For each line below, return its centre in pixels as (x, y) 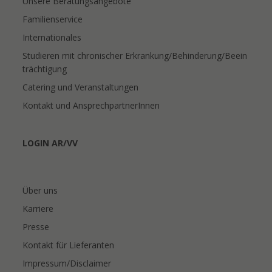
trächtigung (45, 69)
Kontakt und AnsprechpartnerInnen (91, 105)
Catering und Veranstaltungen (81, 87)
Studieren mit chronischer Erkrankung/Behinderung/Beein (135, 55)
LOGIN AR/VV (50, 143)
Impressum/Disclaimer (67, 263)
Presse (36, 226)
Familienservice (53, 19)
